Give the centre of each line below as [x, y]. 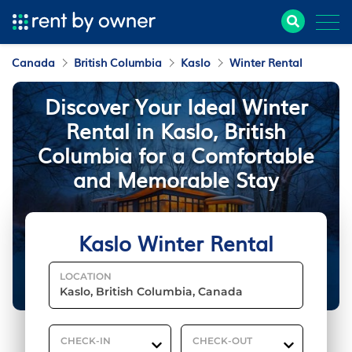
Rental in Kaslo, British [176, 130]
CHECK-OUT [223, 341]
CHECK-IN [86, 341]
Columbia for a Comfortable [176, 154]
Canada [33, 62]
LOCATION [86, 276]
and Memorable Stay [176, 179]
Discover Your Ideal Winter [176, 106]
